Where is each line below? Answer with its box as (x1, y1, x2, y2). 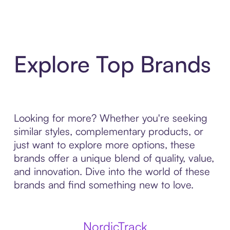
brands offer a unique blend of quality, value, (13, 151, 214, 164)
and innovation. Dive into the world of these (13, 165, 210, 178)
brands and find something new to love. (13, 178, 194, 191)
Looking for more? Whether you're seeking (13, 111, 207, 124)
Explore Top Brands (13, 50, 211, 78)
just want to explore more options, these (13, 138, 195, 151)
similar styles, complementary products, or (13, 125, 203, 138)
